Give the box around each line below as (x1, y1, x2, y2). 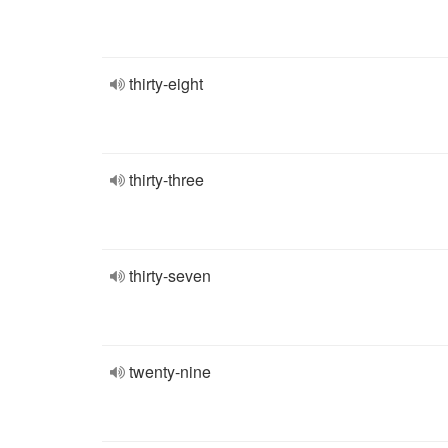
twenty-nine (129, 360, 211, 383)
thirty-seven (129, 264, 211, 287)
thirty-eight (129, 72, 203, 95)
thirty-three (129, 168, 204, 191)
